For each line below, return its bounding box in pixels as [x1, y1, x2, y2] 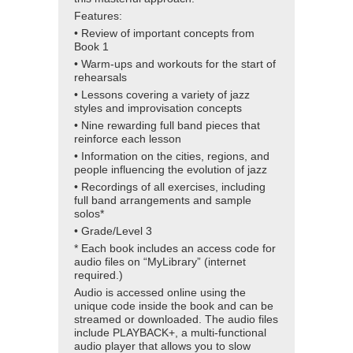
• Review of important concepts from [74, 28, 255, 40]
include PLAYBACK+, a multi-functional [74, 327, 266, 340]
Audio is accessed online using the [74, 287, 246, 299]
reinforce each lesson [74, 133, 181, 146]
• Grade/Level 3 [74, 225, 152, 238]
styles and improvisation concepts [74, 102, 242, 115]
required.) [74, 269, 123, 282]
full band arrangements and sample [74, 195, 251, 207]
